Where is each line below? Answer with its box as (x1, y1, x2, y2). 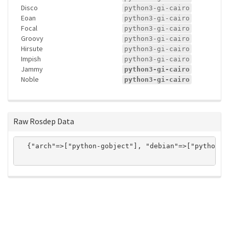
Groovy (21, 33, 43, 43)
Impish (21, 54, 41, 63)
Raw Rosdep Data (13, 116, 74, 126)
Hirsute (21, 43, 43, 53)
